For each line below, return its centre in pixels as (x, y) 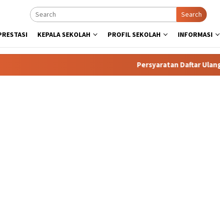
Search (192, 14)
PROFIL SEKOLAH (134, 34)
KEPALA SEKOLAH (64, 34)
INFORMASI (195, 34)
